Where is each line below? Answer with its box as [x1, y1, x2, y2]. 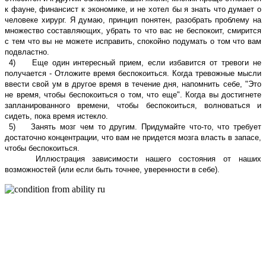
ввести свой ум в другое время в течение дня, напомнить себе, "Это [5, 79, 261, 88]
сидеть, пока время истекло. [5, 111, 108, 121]
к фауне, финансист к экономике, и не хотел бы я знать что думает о [5, 4, 261, 14]
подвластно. [5, 47, 49, 56]
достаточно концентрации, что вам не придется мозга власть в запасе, [5, 132, 261, 142]
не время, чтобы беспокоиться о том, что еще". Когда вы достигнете [5, 90, 261, 99]
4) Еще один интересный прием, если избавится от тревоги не [5, 58, 261, 67]
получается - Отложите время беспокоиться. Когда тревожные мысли [5, 68, 261, 78]
